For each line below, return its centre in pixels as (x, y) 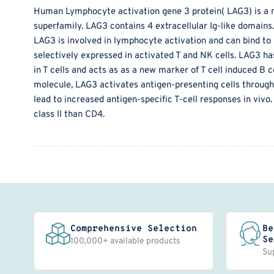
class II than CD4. (69, 115)
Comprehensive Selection (134, 229)
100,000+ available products (125, 242)
